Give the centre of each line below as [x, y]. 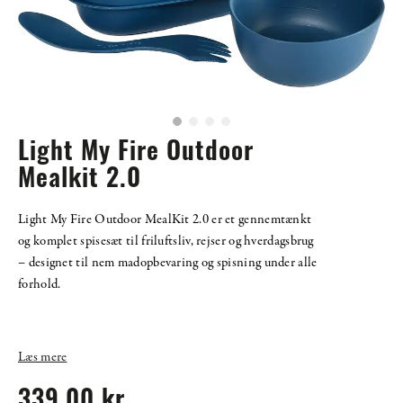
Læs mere [43, 358]
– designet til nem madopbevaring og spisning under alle [168, 263]
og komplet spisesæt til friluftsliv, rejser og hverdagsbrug [166, 242]
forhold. [40, 285]
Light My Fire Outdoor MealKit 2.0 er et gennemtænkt [165, 220]
